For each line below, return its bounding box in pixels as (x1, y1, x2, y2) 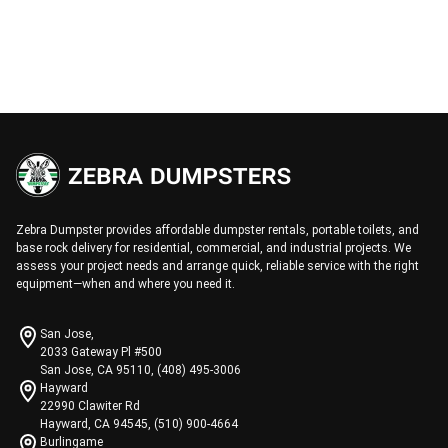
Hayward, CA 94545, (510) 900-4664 (40, 417, 238, 431)
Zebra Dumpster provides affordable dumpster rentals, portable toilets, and (16, 223, 419, 237)
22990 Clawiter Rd (40, 399, 140, 413)
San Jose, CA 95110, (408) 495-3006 (40, 363, 241, 377)
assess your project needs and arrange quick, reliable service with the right (16, 259, 419, 273)
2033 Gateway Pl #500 (40, 345, 162, 359)
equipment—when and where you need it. (16, 277, 235, 291)
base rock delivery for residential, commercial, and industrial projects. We (16, 241, 411, 255)
